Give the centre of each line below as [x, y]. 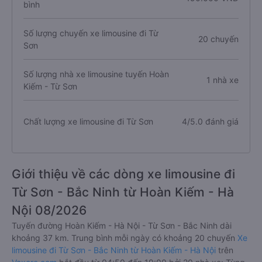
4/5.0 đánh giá [210, 121]
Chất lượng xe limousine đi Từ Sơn [88, 121]
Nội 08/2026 [49, 210]
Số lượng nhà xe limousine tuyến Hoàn [96, 74]
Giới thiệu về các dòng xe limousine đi [123, 174]
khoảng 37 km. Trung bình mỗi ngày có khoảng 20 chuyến [125, 238]
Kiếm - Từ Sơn [50, 86]
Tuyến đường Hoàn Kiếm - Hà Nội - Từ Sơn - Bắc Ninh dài [122, 225]
